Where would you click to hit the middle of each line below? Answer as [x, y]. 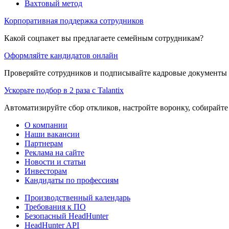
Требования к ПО [55, 207]
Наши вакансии [52, 134]
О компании [46, 125]
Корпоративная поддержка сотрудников [74, 20]
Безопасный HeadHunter [66, 216]
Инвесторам [46, 171]
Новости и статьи [55, 162]
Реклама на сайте [54, 152]
